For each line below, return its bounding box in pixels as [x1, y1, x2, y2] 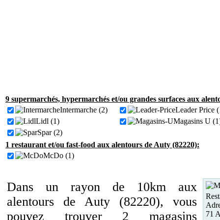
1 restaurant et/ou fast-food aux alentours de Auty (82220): [5, 140, 199, 149]
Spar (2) [37, 128, 62, 137]
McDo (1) [43, 151, 74, 160]
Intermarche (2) [60, 106, 108, 114]
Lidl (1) [36, 117, 59, 125]
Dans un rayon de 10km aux [7, 180, 197, 194]
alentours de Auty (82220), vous [7, 194, 197, 209]
